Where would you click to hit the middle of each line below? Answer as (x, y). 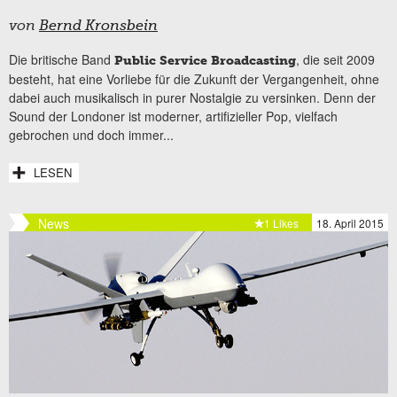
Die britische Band (62, 59)
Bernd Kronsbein (98, 26)
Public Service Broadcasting (205, 60)
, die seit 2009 (335, 59)
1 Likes (281, 222)
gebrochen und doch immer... (91, 134)
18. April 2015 (350, 222)
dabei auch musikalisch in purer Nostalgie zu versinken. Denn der (192, 97)
